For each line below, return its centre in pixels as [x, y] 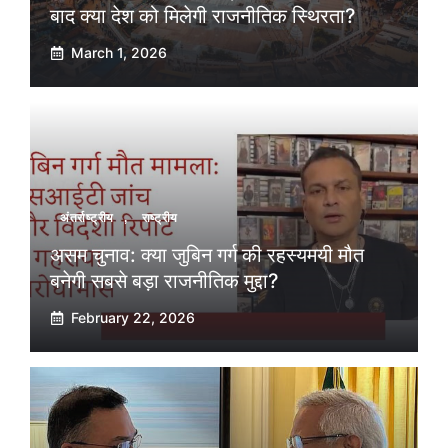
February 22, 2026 [133, 318]
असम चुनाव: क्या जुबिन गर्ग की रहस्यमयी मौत [207, 255]
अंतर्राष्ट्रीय [87, 218]
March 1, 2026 [119, 53]
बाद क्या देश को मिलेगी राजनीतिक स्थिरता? [203, 16]
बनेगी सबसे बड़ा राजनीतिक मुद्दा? [164, 281]
